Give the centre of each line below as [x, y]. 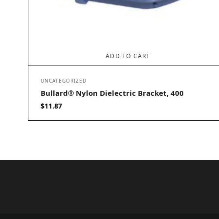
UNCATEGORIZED [64, 81]
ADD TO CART [128, 56]
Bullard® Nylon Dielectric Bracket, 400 [112, 93]
